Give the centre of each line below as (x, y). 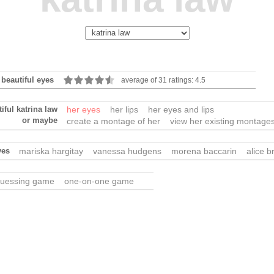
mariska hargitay (51, 151)
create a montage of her (113, 121)
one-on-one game (99, 181)
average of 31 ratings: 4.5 (163, 80)
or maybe (40, 120)
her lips (124, 109)
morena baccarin (204, 151)
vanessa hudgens (127, 151)
